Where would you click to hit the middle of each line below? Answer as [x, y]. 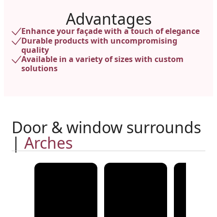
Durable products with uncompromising [99, 41]
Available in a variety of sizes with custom [102, 59]
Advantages [108, 19]
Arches [48, 143]
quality [35, 50]
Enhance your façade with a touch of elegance [110, 31]
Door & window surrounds [106, 127]
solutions [39, 68]
